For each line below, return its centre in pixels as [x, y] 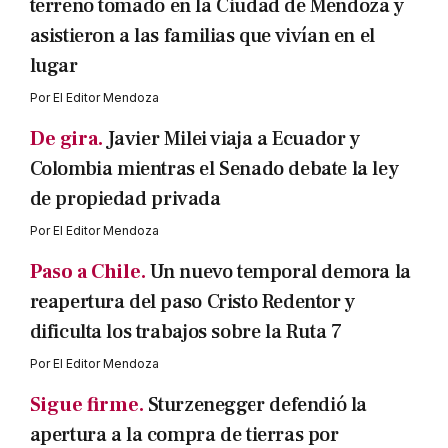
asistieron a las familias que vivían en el [202, 36]
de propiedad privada [125, 199]
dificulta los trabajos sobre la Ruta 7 [185, 332]
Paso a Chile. [87, 272]
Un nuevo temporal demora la [280, 272]
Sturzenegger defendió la [257, 405]
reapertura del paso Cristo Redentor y [192, 302]
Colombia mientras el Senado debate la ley [214, 169]
